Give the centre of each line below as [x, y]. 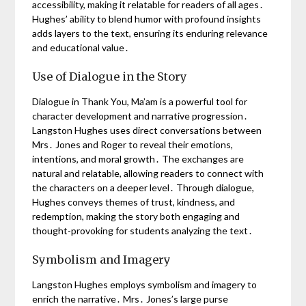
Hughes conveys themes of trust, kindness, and [134, 201]
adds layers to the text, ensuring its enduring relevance [150, 33]
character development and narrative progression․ [140, 115]
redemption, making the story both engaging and [136, 216]
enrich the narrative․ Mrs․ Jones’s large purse [130, 298]
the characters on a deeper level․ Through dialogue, [143, 187]
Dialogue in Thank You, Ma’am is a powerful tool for [140, 101]
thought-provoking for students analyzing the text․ [143, 230]
